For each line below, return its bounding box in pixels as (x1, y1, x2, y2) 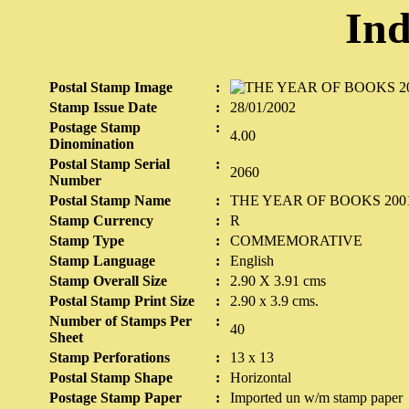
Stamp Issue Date (49, 100, 157, 115)
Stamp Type (49, 233, 124, 248)
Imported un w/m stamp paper (230, 390, 403, 405)
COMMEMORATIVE (230, 233, 362, 248)
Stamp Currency (49, 213, 153, 228)
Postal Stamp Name (49, 193, 171, 208)
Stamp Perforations (49, 350, 170, 365)
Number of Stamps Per (49, 313, 192, 329)
